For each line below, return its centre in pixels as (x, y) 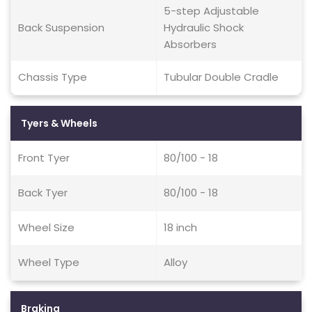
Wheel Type (49, 262)
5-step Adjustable (211, 11)
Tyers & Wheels (59, 123)
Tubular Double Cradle (221, 77)
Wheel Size (46, 227)
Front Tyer (44, 158)
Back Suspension (61, 28)
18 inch (180, 227)
